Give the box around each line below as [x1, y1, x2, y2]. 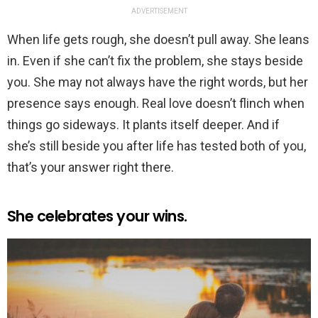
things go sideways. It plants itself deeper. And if [7, 116, 280, 132]
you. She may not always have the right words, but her [7, 74, 308, 89]
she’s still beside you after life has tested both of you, [7, 138, 306, 153]
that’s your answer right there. [7, 159, 174, 175]
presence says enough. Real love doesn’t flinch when [7, 95, 305, 111]
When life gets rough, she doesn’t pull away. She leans [7, 31, 309, 47]
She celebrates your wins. [7, 205, 187, 226]
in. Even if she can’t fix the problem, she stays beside [7, 53, 303, 68]
